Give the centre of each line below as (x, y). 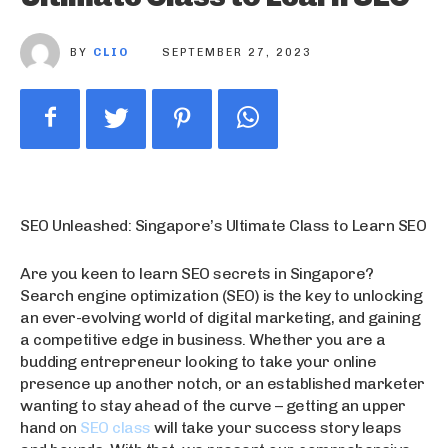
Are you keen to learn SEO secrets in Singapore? (197, 274)
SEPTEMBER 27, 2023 (237, 53)
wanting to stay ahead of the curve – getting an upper (213, 406)
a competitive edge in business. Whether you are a (203, 340)
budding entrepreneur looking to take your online (198, 362)
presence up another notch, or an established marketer (222, 384)
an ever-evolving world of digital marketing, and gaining (220, 318)
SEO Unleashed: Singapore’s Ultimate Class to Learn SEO (223, 226)
